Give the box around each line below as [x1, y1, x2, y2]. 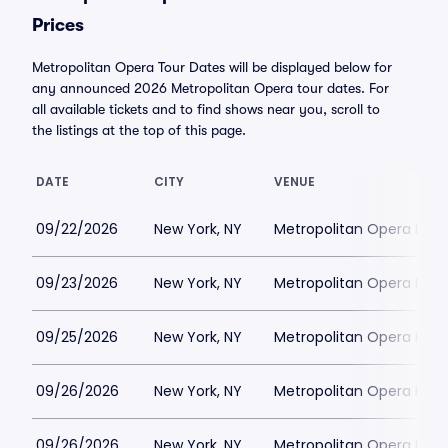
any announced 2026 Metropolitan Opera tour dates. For [32, 80, 389, 96]
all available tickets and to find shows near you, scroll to [32, 101, 380, 117]
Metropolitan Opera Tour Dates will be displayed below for [32, 59, 392, 75]
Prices [32, 15, 84, 35]
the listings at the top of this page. [32, 122, 246, 138]
